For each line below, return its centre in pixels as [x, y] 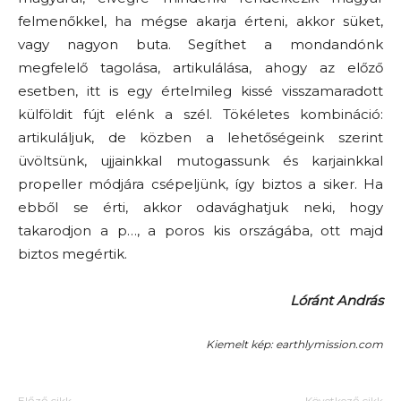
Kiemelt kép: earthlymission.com [294, 344]
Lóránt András [337, 300]
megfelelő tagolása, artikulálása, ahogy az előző [200, 68]
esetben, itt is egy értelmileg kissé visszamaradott [200, 91]
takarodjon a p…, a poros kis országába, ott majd [200, 230]
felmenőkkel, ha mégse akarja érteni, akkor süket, [200, 21]
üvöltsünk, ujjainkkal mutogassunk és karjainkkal [200, 161]
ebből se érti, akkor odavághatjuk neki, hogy [200, 207]
